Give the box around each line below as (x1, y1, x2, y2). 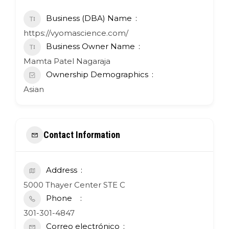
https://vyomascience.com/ (24, 28, 128, 38)
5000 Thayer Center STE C (24, 179, 125, 190)
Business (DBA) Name (46, 13, 132, 23)
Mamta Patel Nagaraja (24, 56, 110, 66)
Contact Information (43, 129, 120, 141)
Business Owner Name (46, 41, 135, 51)
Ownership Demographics (46, 69, 148, 79)
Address (46, 165, 77, 175)
